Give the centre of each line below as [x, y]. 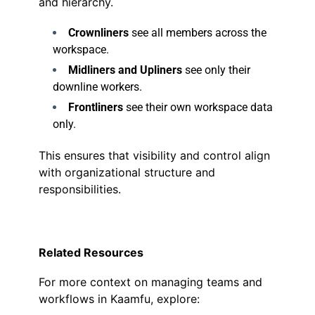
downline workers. [97, 87]
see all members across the [198, 33]
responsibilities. [80, 189]
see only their [216, 70]
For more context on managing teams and [150, 282]
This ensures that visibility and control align [154, 155]
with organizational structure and [127, 172]
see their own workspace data [198, 107]
